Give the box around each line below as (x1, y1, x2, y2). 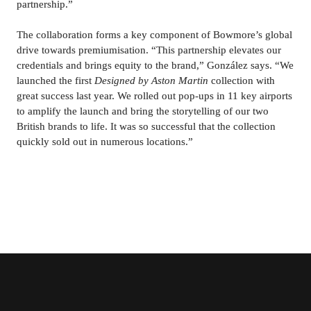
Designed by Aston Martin (94, 75, 211, 86)
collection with (211, 75, 275, 86)
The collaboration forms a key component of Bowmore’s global (17, 29, 292, 40)
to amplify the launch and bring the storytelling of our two (17, 106, 269, 117)
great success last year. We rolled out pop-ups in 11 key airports (17, 90, 292, 101)
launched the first (17, 75, 94, 86)
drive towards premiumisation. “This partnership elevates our (17, 44, 281, 56)
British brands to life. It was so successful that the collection (17, 121, 276, 132)
